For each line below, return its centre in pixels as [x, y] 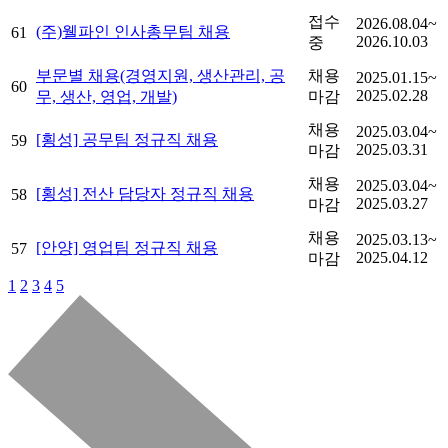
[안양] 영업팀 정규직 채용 [127, 247]
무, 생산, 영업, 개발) [106, 96]
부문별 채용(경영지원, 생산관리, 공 [160, 75]
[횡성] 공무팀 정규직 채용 [127, 139]
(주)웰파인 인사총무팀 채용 [133, 31]
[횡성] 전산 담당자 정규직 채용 [145, 193]
